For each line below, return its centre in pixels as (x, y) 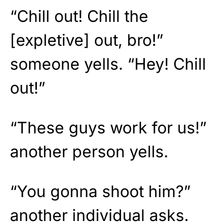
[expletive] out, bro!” (87, 40)
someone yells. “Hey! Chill (108, 64)
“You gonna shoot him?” (100, 191)
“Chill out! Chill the (79, 16)
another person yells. (89, 151)
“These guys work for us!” (108, 127)
